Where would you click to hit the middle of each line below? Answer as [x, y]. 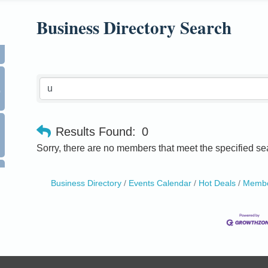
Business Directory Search [134, 28]
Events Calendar [160, 183]
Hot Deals [217, 183]
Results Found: [95, 132]
